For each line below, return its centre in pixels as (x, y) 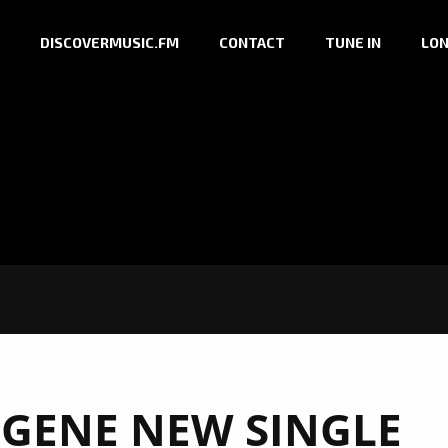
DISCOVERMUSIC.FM (109, 43)
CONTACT (252, 43)
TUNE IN (353, 43)
